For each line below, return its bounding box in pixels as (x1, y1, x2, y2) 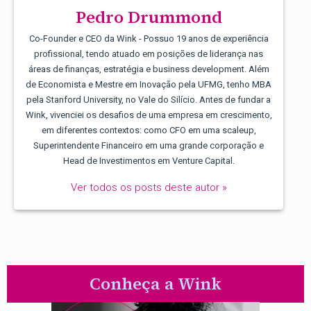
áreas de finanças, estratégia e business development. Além (28, 63, 269, 74)
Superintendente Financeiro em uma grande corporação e (33, 140, 264, 151)
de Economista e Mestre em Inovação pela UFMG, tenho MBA (26, 78, 271, 90)
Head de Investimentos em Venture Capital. (62, 155, 235, 166)
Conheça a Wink (90, 272, 221, 296)
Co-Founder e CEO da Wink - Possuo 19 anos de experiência (28, 33, 269, 44)
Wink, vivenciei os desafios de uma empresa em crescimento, (25, 109, 272, 120)
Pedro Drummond (75, 5, 222, 28)
